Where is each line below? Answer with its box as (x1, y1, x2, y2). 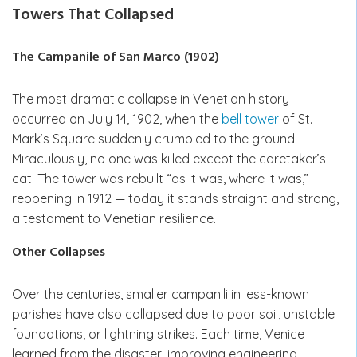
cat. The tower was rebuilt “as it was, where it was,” (12, 170, 308, 186)
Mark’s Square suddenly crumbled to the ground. (12, 130, 297, 147)
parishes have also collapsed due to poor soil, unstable (12, 305, 335, 322)
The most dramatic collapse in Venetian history (12, 90, 289, 107)
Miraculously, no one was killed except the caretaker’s (12, 150, 326, 167)
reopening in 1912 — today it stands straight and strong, (12, 190, 339, 206)
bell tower (222, 110, 279, 127)
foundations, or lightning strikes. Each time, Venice (12, 325, 304, 342)
